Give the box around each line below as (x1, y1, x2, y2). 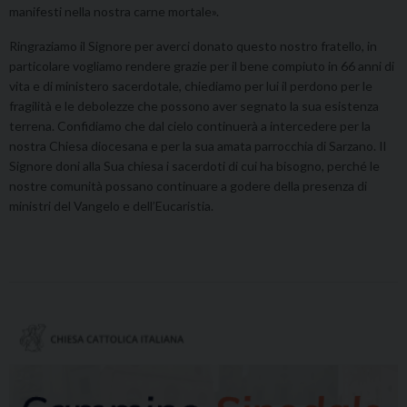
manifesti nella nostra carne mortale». (9, 4, 219, 20)
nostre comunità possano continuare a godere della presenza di (9, 178, 367, 194)
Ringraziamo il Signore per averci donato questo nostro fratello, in (9, 38, 377, 55)
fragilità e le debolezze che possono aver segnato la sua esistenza (9, 98, 379, 114)
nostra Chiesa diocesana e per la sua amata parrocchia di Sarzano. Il (9, 138, 386, 154)
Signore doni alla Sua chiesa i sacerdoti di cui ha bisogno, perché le (9, 158, 380, 174)
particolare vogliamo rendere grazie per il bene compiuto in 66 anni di (9, 58, 394, 74)
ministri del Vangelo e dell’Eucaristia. (9, 198, 213, 214)
